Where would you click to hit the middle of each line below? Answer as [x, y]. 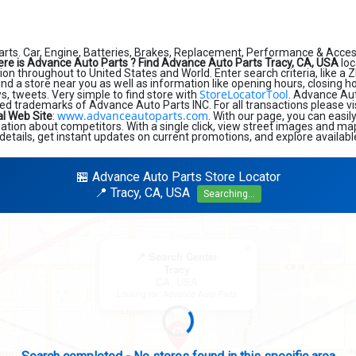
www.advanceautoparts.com [133, 116]
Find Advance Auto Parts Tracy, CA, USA [238, 63]
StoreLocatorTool [244, 94]
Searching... [229, 194]
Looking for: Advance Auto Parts [176, 294]
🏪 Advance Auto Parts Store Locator [178, 177]
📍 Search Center [176, 256]
